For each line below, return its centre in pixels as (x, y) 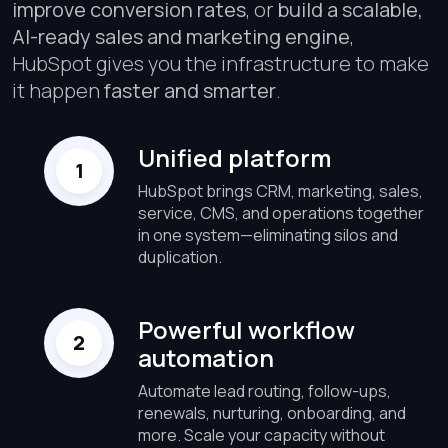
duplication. (180, 256)
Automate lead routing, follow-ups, (264, 390)
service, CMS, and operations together (281, 212)
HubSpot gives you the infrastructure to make (220, 63)
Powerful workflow (246, 329)
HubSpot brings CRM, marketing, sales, (280, 190)
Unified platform (234, 157)
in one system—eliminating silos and (268, 234)
